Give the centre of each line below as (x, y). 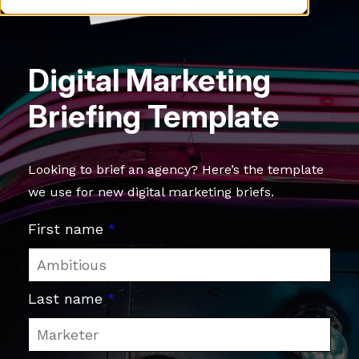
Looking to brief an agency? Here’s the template (175, 169)
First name (65, 228)
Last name (65, 298)
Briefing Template (153, 116)
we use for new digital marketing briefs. (151, 192)
